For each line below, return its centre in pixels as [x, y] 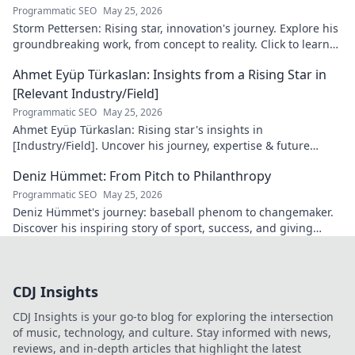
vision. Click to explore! [73, 162]
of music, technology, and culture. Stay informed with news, [172, 333]
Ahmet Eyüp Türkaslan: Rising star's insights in [138, 130]
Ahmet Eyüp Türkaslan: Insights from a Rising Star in [170, 75]
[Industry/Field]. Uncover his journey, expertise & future [161, 146]
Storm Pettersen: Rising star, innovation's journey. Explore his [176, 29]
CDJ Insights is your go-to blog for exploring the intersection [173, 317]
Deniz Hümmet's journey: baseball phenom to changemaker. [173, 212]
